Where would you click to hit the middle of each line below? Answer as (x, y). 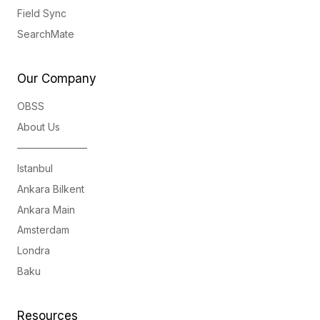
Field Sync (42, 14)
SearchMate (46, 34)
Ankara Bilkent (51, 189)
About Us (39, 127)
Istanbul (35, 168)
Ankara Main (46, 209)
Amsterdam (43, 230)
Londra (34, 251)
